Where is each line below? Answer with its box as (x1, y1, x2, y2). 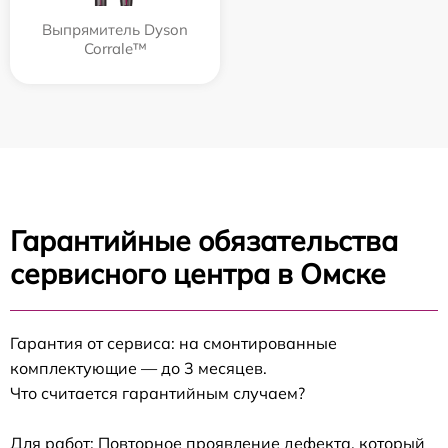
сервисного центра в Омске (10, 256, 386, 291)
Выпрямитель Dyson (42, 20, 188, 39)
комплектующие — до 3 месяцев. (10, 358, 267, 378)
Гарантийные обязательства (10, 223, 398, 258)
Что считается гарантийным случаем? (10, 383, 305, 403)
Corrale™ (83, 39, 147, 58)
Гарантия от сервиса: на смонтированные (10, 333, 337, 353)
